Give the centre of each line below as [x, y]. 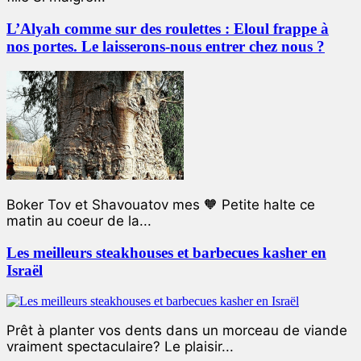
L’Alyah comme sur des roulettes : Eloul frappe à [168, 29]
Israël [25, 270]
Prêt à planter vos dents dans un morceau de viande [177, 331]
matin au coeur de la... [79, 220]
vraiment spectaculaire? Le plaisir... [120, 347]
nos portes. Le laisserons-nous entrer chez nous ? [166, 47]
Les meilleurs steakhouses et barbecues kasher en [166, 252]
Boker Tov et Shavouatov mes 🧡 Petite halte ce [161, 204]
